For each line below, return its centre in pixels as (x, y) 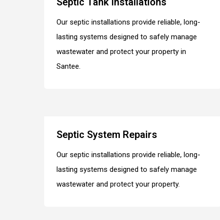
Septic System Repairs (107, 134)
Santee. (69, 66)
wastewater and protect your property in (122, 51)
